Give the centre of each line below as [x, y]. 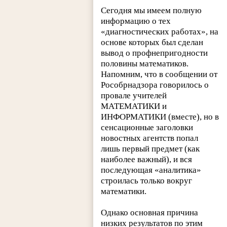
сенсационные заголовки [147, 128]
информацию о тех [136, 21]
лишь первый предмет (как [150, 149]
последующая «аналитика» [151, 170]
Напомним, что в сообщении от [159, 74]
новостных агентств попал [150, 138]
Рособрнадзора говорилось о [155, 85]
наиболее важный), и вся [147, 160]
